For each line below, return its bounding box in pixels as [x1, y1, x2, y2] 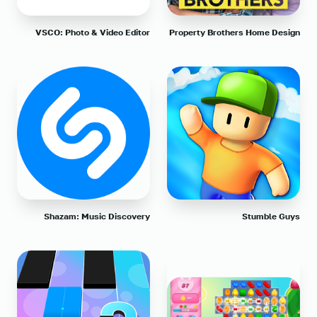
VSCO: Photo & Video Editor [35, 27, 150, 38]
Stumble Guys [242, 211, 300, 222]
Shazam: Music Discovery [44, 211, 150, 222]
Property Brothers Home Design [169, 27, 300, 38]
